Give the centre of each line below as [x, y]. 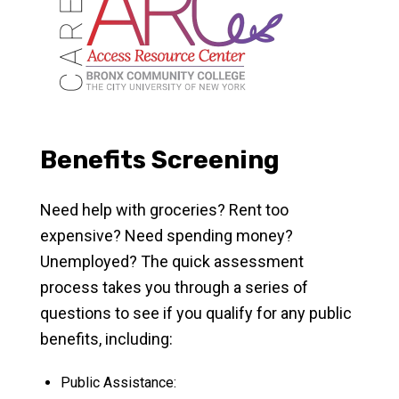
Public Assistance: [118, 383]
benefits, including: [106, 339]
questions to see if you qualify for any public [196, 313]
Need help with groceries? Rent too [164, 210]
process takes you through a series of [174, 287]
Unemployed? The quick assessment [172, 261]
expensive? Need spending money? [167, 236]
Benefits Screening [160, 160]
